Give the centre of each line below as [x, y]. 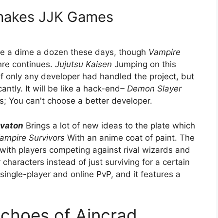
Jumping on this [144, 64]
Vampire [164, 52]
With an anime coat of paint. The [130, 137]
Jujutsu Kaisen [83, 64]
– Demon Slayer [151, 89]
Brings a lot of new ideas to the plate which [109, 125]
